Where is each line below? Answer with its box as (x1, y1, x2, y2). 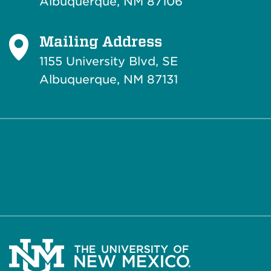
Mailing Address (39, 31, 162, 50)
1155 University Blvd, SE (39, 54, 178, 68)
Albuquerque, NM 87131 (39, 72, 178, 87)
